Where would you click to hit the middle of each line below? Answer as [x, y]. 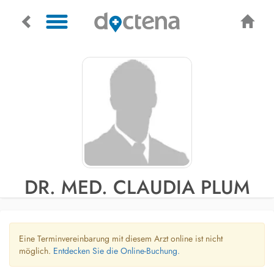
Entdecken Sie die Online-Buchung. [117, 251]
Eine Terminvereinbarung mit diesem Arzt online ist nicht [121, 239]
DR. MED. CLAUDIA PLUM [137, 187]
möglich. [36, 251]
